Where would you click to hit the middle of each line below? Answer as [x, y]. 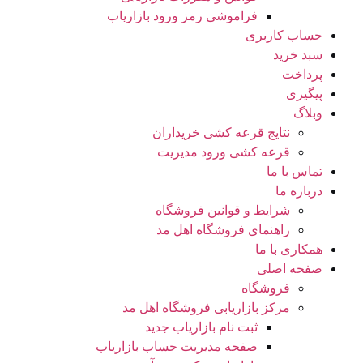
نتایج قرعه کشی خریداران [221, 132]
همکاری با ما [289, 249]
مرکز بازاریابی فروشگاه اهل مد [206, 307]
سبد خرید [298, 55]
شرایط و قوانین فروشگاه [223, 210]
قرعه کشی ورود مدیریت [224, 152]
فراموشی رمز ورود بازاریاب [182, 16]
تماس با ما [295, 171]
